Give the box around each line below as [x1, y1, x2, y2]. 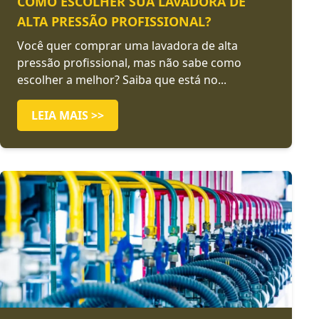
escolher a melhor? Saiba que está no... [17, 72, 226, 88]
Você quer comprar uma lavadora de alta [17, 38, 238, 53]
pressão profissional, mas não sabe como [17, 55, 241, 70]
